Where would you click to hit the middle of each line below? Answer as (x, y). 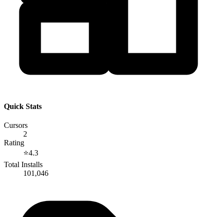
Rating (14, 143)
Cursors (16, 125)
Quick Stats (23, 107)
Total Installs (23, 165)
